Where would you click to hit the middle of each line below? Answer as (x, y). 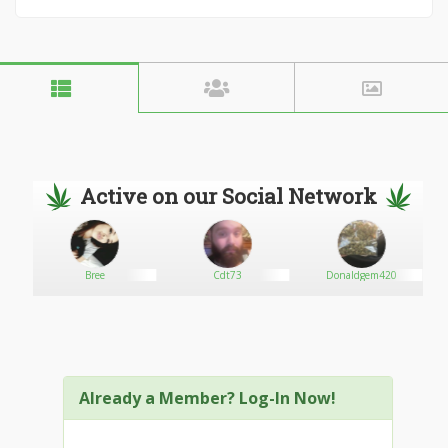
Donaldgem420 (361, 275)
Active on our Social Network (228, 196)
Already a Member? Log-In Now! (207, 398)
